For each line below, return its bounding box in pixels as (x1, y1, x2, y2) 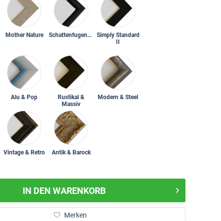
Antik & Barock (51, 149, 91, 156)
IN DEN (23, 185, 51, 196)
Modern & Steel (98, 94, 138, 101)
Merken (64, 211, 87, 219)
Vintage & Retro (3, 149, 45, 156)
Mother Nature (5, 32, 43, 38)
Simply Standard (96, 32, 140, 38)
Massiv (62, 101, 80, 108)
